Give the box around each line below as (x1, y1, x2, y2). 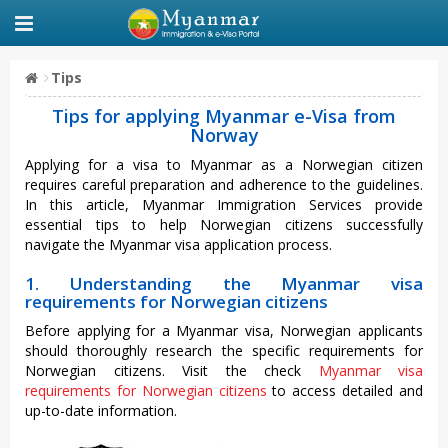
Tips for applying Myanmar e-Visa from (52, 104, 396, 128)
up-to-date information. (25, 401, 177, 420)
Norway (189, 123, 259, 147)
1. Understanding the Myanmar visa (25, 272, 423, 295)
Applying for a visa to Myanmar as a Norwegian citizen (25, 155, 423, 174)
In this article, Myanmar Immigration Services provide (25, 195, 423, 214)
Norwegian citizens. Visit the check (25, 361, 319, 380)
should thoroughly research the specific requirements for (25, 341, 423, 360)
